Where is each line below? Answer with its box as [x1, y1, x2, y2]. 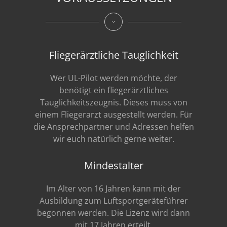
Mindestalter [84, 159, 143, 172]
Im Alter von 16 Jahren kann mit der [46, 183, 181, 194]
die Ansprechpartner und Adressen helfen [33, 121, 194, 132]
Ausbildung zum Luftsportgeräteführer [39, 195, 188, 206]
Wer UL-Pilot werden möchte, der [50, 72, 177, 84]
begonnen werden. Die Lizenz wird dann [37, 207, 190, 218]
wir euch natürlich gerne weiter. [53, 133, 174, 144]
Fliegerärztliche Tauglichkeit [49, 48, 178, 62]
